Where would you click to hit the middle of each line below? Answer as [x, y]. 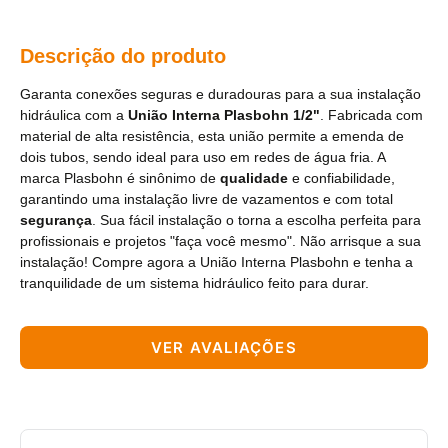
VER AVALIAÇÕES [224, 348]
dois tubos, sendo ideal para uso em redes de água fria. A [202, 157]
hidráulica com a [74, 115]
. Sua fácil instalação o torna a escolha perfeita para [256, 220]
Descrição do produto [123, 56]
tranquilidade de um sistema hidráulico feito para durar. [194, 283]
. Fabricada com [371, 115]
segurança [56, 220]
